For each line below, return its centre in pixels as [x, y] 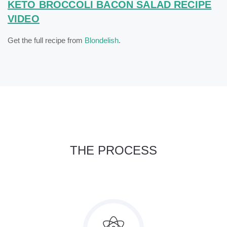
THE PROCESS [113, 150]
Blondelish [102, 41]
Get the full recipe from [46, 41]
